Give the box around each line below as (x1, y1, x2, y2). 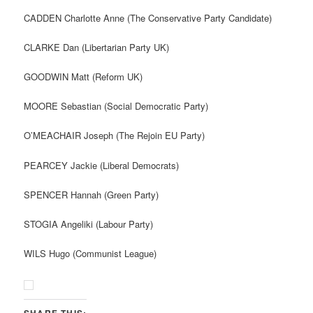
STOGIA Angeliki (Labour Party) (24, 217, 154, 231)
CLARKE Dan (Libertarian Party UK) (24, 41, 170, 54)
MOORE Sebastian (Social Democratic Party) (24, 99, 209, 113)
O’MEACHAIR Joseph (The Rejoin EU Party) (24, 129, 205, 143)
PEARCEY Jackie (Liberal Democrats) (24, 158, 180, 172)
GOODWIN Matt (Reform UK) (24, 70, 143, 84)
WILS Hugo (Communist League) (24, 246, 157, 260)
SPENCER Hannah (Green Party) (24, 187, 159, 201)
